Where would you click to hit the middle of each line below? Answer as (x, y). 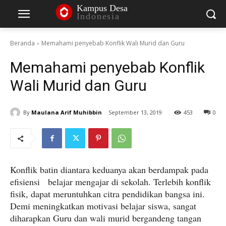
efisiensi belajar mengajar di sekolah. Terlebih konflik (110, 182)
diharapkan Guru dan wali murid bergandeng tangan (106, 218)
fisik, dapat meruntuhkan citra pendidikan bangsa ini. (107, 194)
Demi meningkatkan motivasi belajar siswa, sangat (103, 206)
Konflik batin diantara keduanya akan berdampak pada (109, 170)
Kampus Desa (102, 8)
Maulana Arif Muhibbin (67, 112)
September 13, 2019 (135, 112)
